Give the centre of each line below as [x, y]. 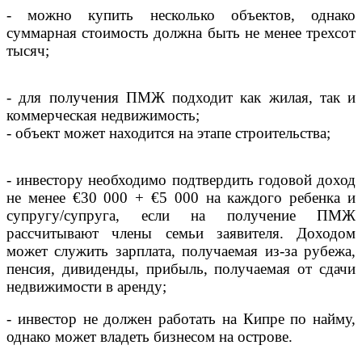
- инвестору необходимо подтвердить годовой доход [181, 179]
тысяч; [28, 50]
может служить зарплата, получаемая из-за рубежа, [181, 250]
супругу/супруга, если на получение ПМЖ [181, 215]
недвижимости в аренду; [86, 286]
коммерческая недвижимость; [103, 115]
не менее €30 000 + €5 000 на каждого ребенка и [181, 197]
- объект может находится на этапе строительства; [168, 133]
